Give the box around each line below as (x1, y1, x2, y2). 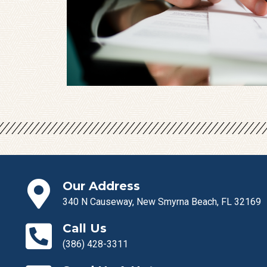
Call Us (63, 221, 107, 235)
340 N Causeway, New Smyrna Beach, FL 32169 (63, 196, 261, 207)
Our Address (63, 179, 140, 193)
